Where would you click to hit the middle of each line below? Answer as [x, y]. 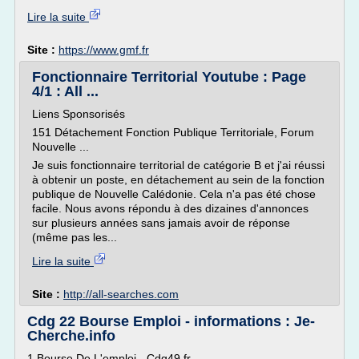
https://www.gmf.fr [104, 50]
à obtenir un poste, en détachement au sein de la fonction [178, 179]
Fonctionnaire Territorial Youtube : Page [169, 77]
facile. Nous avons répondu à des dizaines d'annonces [170, 208]
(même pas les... [75, 237]
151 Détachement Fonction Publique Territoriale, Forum [173, 132]
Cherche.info [71, 336]
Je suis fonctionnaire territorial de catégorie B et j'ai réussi [178, 165]
